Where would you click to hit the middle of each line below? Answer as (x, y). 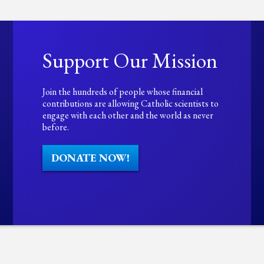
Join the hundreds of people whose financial (123, 92)
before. (56, 127)
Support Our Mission (130, 60)
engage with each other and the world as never (128, 115)
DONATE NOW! (91, 158)
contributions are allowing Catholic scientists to (131, 103)
